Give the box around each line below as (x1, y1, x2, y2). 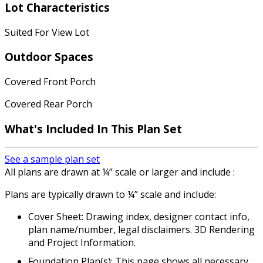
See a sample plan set (5, 153, 100, 166)
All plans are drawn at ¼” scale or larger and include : (5, 166, 235, 179)
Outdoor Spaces (5, 49, 93, 65)
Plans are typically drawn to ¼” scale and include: (5, 188, 216, 201)
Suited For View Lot (5, 25, 89, 39)
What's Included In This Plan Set (5, 121, 182, 136)
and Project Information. (28, 236, 136, 249)
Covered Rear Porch (5, 97, 92, 110)
